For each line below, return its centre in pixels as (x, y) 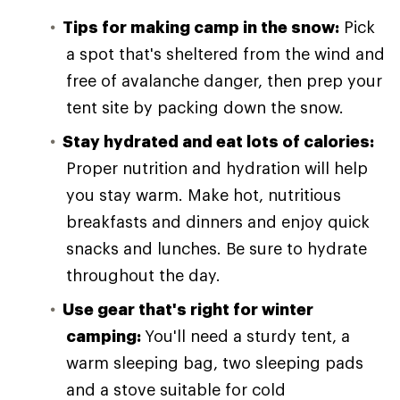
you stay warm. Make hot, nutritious (204, 195)
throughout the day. (143, 275)
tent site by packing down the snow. (205, 107)
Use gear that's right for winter (188, 309)
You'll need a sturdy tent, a (247, 336)
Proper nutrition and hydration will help (217, 168)
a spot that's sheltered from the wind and (225, 54)
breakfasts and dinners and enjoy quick (218, 221)
